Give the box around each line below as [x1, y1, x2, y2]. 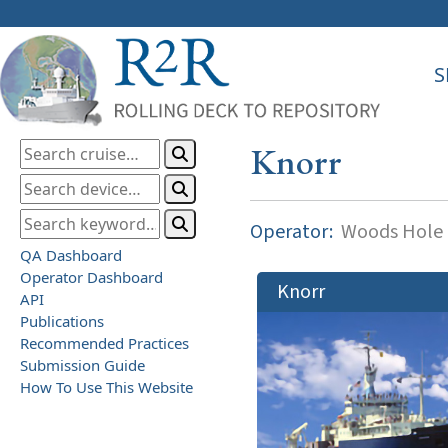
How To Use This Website [20, 376, 193, 397]
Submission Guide [20, 354, 145, 375]
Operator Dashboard [20, 266, 163, 287]
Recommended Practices [20, 332, 189, 353]
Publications [20, 310, 104, 331]
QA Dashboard [20, 244, 122, 265]
